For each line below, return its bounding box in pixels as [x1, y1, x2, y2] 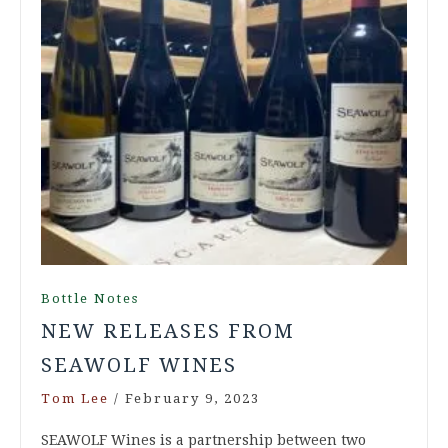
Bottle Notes [41, 290, 139, 306]
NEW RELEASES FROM [41, 318, 295, 343]
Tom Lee [41, 390, 109, 406]
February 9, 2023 [125, 390, 260, 406]
